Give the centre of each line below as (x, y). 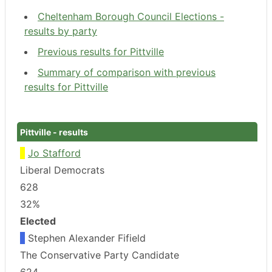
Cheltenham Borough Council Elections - (131, 16)
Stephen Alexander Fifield (85, 238)
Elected (38, 221)
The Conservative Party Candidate (100, 255)
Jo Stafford (54, 153)
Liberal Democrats (62, 170)
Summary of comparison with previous (127, 72)
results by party (61, 31)
